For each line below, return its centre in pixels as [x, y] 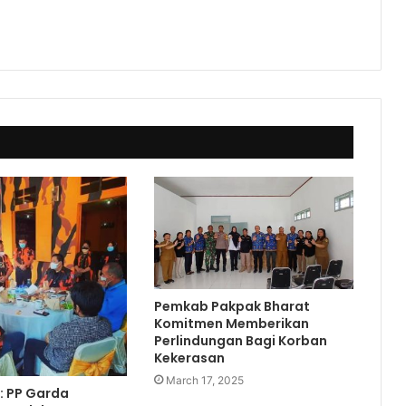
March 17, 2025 [204, 380]
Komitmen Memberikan [231, 323]
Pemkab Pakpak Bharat [232, 306]
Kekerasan [189, 358]
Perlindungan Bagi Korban [240, 340]
